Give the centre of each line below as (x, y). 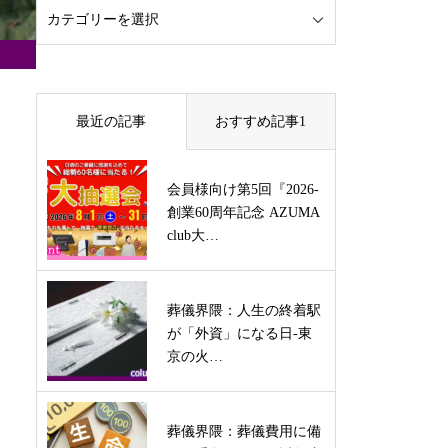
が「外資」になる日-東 (239, 333)
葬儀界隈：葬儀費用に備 (244, 431)
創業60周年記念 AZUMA (243, 212)
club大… (193, 235)
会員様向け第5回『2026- (243, 189)
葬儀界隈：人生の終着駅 (244, 310)
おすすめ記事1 (261, 121)
